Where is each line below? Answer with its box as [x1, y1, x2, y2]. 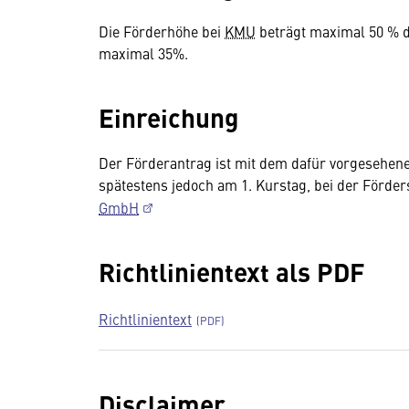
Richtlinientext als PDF [99, 253, 372, 289]
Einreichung [99, 99, 246, 135]
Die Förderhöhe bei [99, 21, 225, 41]
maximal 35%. [99, 43, 188, 63]
